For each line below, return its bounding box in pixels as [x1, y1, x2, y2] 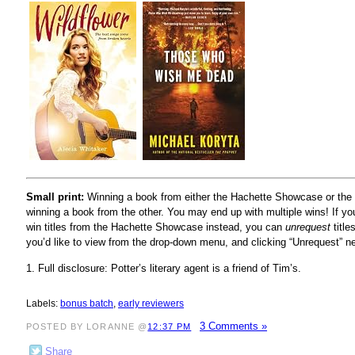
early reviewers [118, 297, 184, 309]
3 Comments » [200, 319, 268, 332]
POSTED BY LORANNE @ [26, 321, 148, 331]
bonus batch [60, 297, 113, 309]
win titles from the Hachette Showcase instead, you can [26, 221, 285, 234]
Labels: [26, 297, 60, 309]
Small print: [26, 191, 84, 204]
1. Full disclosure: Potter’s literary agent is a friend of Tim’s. [26, 261, 301, 274]
